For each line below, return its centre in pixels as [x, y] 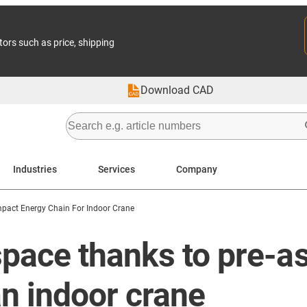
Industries [35, 169]
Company [197, 169]
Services [116, 169]
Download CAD [177, 90]
